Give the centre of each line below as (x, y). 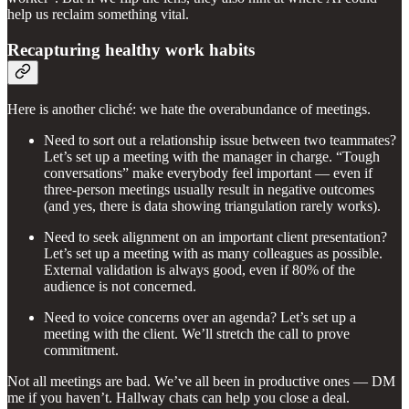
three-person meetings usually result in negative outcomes (209, 190)
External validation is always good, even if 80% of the (199, 270)
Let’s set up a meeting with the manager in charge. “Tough (212, 157)
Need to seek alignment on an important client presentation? (215, 237)
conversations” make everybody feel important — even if (208, 173)
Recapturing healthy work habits (131, 49)
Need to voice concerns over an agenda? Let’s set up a (200, 318)
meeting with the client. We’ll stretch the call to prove (197, 334)
